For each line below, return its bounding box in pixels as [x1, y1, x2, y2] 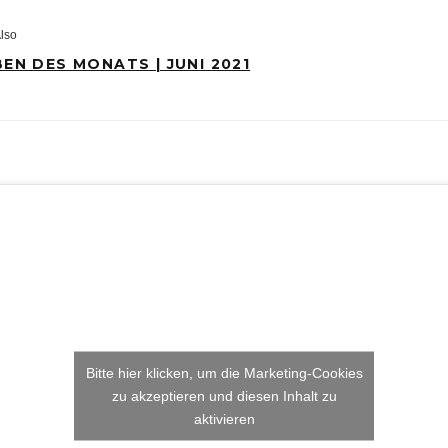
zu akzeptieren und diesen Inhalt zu [111, 387, 337, 404]
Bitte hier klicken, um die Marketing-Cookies [85, 364, 363, 381]
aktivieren [193, 410, 255, 427]
